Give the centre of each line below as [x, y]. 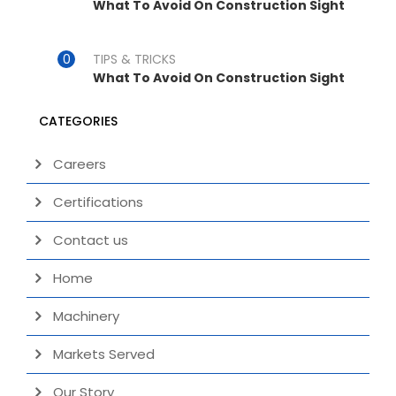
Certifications [98, 202]
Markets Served [104, 354]
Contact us [91, 240]
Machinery [86, 316]
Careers [80, 164]
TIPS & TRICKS [134, 59]
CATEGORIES [78, 121]
